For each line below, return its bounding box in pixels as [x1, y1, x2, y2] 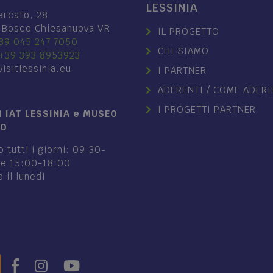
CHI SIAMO [158, 45, 209, 57]
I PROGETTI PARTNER [158, 104, 256, 115]
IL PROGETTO [158, 26, 219, 37]
